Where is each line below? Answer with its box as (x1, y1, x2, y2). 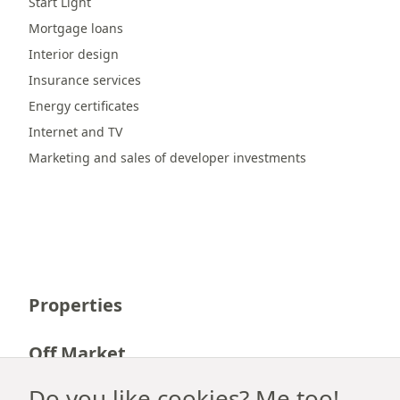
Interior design (29, 46, 119, 62)
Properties (29, 293, 122, 317)
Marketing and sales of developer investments (29, 149, 306, 166)
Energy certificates (29, 97, 139, 114)
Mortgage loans (29, 20, 123, 37)
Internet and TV (29, 123, 122, 140)
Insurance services (29, 71, 141, 88)
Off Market (29, 341, 126, 365)
